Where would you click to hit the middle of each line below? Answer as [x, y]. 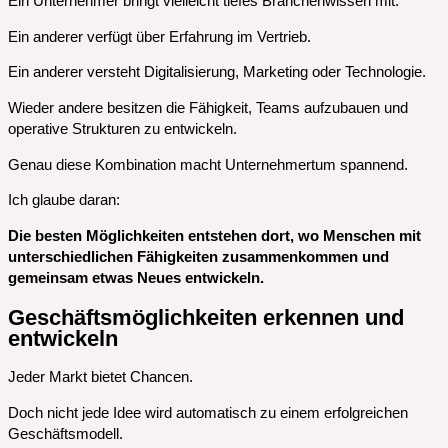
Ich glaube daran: [64, 200]
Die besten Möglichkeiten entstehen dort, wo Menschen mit [214, 235]
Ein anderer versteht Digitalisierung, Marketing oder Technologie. [217, 72]
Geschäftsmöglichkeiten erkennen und [206, 317]
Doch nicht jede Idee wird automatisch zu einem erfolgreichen [208, 412]
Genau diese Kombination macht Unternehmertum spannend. [208, 164]
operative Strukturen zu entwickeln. [122, 128]
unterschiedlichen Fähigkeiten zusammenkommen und [198, 256]
